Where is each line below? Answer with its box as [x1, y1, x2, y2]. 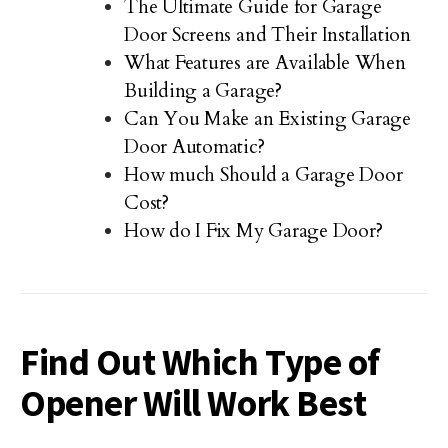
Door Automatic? [124, 134, 265, 160]
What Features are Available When [124, 50, 406, 76]
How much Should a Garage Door [124, 162, 403, 188]
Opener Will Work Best [20, 380, 367, 426]
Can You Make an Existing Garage [124, 106, 411, 132]
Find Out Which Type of [20, 339, 380, 385]
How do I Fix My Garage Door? [124, 218, 383, 244]
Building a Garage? [124, 78, 282, 104]
